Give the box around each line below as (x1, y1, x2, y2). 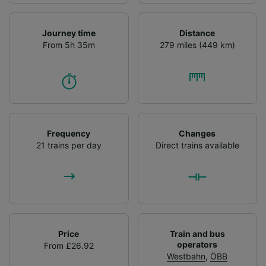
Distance (179, 27, 216, 38)
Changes (179, 128, 216, 138)
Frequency (47, 128, 91, 138)
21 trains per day (36, 140, 102, 150)
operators (177, 239, 218, 249)
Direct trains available (155, 140, 239, 150)
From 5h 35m (42, 39, 95, 50)
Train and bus (169, 228, 225, 239)
